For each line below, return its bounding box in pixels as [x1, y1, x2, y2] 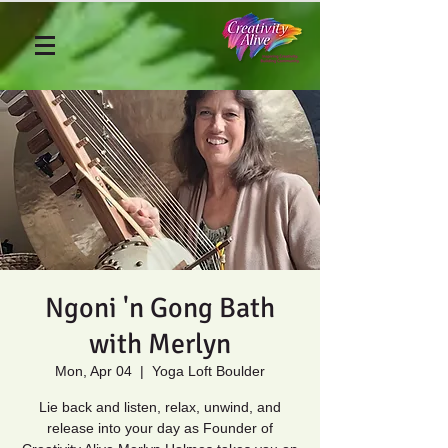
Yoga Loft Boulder [152, 363, 265, 379]
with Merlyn [89, 327, 231, 361]
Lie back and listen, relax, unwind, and [39, 399, 281, 415]
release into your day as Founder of [47, 420, 273, 436]
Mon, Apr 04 [55, 363, 132, 379]
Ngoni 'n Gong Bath [45, 291, 275, 325]
